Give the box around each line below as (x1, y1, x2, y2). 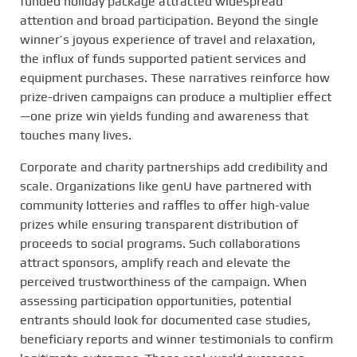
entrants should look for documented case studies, (20, 312, 311, 328)
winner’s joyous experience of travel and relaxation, (20, 31, 316, 47)
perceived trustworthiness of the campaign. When (20, 273, 307, 289)
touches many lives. (20, 127, 131, 143)
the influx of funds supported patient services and (20, 50, 306, 66)
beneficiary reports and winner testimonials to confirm (20, 331, 333, 347)
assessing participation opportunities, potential (20, 292, 292, 308)
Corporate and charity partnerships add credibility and (20, 159, 328, 175)
